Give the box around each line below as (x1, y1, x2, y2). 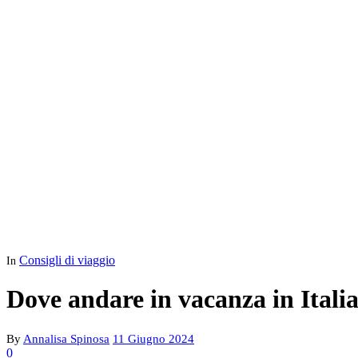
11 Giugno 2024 (113, 332, 194, 345)
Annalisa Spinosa (23, 332, 109, 345)
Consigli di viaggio (19, 253, 115, 267)
